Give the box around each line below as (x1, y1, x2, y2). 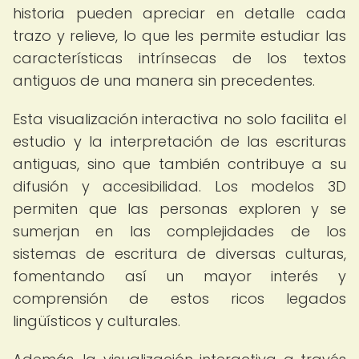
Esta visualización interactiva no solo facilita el (13, 109, 346, 129)
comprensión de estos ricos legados (13, 288, 346, 309)
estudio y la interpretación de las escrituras (13, 131, 346, 151)
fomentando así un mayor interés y (13, 266, 346, 286)
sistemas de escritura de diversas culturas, (13, 244, 346, 264)
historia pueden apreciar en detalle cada (13, 3, 346, 23)
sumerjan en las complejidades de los (13, 221, 346, 241)
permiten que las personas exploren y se (13, 199, 346, 219)
